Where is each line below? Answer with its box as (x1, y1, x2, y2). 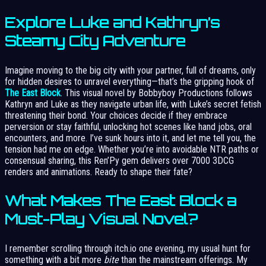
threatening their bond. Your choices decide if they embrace (5, 109, 227, 121)
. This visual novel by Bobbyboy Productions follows (61, 87, 252, 99)
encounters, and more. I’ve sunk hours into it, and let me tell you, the (5, 132, 256, 144)
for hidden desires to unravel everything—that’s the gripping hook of (5, 75, 254, 87)
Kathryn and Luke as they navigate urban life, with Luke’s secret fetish (5, 98, 261, 110)
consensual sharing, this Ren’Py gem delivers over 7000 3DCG (5, 154, 234, 166)
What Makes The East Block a (5, 191, 236, 210)
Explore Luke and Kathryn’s (5, 13, 220, 31)
